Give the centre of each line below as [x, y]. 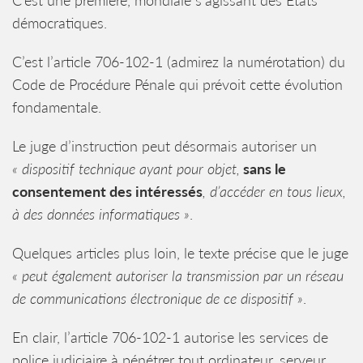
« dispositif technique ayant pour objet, [126, 169]
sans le [263, 169]
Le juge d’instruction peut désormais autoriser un [164, 146]
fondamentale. [57, 107]
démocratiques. [60, 23]
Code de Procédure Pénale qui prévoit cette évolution [177, 84]
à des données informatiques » [101, 214]
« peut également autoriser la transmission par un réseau [178, 275]
